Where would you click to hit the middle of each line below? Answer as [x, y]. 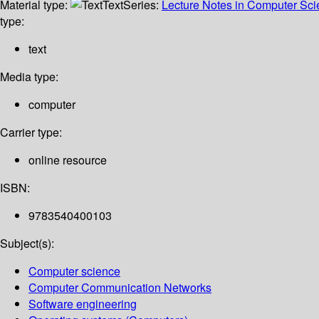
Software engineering [83, 304]
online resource [68, 160]
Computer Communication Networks [120, 288]
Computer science [74, 271]
